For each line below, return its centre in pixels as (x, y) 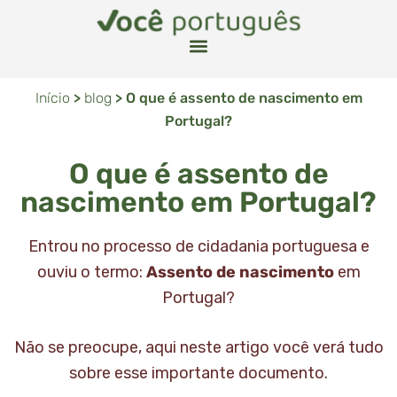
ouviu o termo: (91, 272)
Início (52, 98)
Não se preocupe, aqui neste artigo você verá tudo (198, 348)
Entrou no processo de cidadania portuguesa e (198, 247)
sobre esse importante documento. (198, 374)
